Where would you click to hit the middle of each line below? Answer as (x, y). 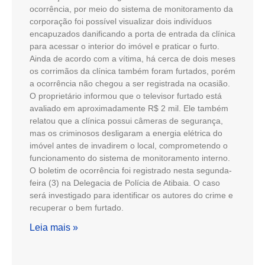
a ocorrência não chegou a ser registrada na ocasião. (130, 83)
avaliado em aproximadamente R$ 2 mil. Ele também (129, 108)
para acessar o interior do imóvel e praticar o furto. (125, 46)
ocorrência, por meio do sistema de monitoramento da (131, 9)
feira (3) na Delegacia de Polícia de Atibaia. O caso (125, 182)
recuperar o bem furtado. (77, 207)
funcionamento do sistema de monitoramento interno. (130, 158)
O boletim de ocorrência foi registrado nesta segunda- (131, 170)
